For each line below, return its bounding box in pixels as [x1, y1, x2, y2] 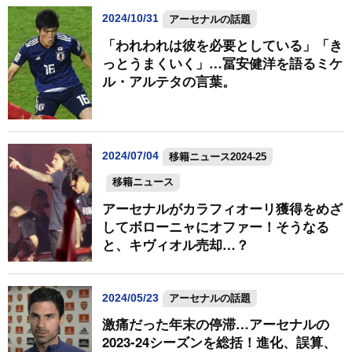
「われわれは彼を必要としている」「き [101, 35, 343, 54]
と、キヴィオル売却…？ [101, 234, 249, 254]
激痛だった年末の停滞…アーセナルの [101, 314, 329, 334]
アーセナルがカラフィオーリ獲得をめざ [101, 198, 343, 218]
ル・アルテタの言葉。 [101, 71, 236, 90]
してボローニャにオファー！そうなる [101, 216, 329, 236]
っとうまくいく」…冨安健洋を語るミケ [101, 53, 343, 72]
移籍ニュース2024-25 [168, 150, 266, 163]
